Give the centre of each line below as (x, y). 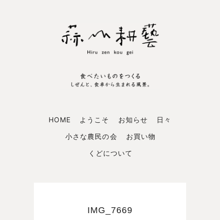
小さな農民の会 (91, 136)
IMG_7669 (110, 210)
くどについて (110, 153)
